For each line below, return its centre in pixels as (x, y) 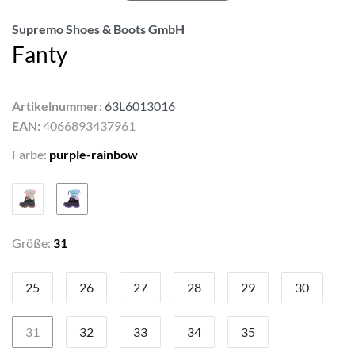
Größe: (31, 242)
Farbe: (29, 154)
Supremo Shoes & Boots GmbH (98, 29)
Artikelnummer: (58, 105)
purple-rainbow (94, 154)
